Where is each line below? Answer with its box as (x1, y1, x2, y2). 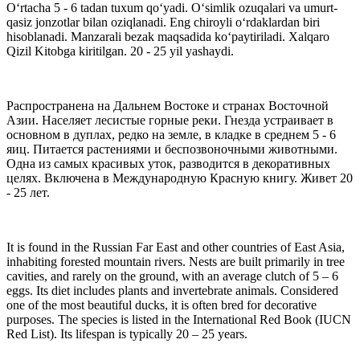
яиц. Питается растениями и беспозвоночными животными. (6, 141, 337, 156)
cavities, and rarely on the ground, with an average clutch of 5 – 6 (6, 268, 338, 283)
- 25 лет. (6, 185, 50, 199)
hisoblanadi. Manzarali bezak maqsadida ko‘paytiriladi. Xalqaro (6, 29, 329, 43)
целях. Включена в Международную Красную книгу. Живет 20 (6, 170, 353, 185)
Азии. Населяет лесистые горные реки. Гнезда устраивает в (6, 112, 333, 127)
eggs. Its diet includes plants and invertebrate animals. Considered (6, 283, 338, 297)
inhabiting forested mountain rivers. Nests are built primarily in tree (6, 254, 345, 268)
